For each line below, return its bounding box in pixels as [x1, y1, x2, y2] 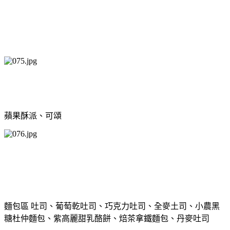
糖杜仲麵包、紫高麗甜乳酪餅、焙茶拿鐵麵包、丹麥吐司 [4, 214, 209, 223]
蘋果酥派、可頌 [4, 111, 62, 120]
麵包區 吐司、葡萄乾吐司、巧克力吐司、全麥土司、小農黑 [4, 201, 220, 210]
